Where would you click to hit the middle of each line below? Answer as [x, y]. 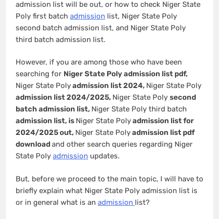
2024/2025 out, [45, 133]
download [34, 144]
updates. [105, 156]
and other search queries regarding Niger [122, 144]
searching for [40, 74]
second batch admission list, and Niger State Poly [101, 28]
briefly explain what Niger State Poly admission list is [107, 190]
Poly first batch [43, 16]
